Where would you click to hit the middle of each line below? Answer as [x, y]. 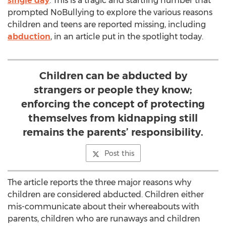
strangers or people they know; [113, 90]
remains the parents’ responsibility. [113, 132]
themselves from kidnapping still [113, 118]
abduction [29, 37]
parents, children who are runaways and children [104, 219]
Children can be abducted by [113, 76]
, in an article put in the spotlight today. [127, 37]
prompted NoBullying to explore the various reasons [110, 12]
